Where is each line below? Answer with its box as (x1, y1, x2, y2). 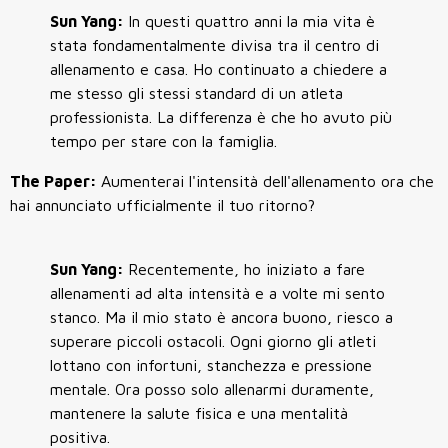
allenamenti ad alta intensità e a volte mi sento (50, 284, 385, 303)
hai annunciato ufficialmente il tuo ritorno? (10, 196, 315, 215)
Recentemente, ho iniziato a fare (128, 260, 365, 279)
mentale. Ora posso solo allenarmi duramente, (50, 380, 374, 399)
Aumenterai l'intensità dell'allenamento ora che (101, 172, 434, 191)
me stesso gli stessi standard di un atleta (50, 84, 343, 103)
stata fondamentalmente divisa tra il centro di (50, 36, 379, 55)
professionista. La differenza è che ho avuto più (50, 108, 392, 127)
